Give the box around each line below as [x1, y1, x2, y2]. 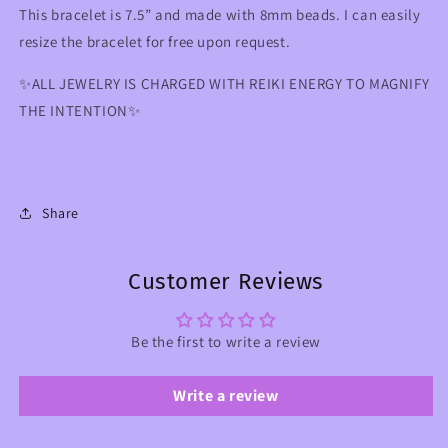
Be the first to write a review [131, 332, 321, 352]
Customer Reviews [127, 268, 325, 296]
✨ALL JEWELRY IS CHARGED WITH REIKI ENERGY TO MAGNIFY [19, 74, 430, 94]
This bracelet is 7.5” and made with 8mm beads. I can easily [19, 5, 421, 25]
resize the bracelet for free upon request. [19, 32, 294, 52]
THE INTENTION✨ [19, 101, 141, 121]
